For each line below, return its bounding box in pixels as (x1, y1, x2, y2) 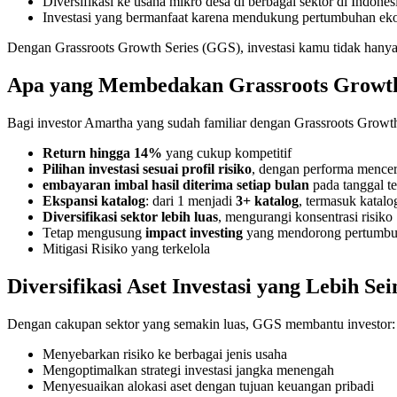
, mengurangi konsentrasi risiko (218, 208, 393, 224)
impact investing (145, 224, 243, 240)
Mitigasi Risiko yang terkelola (43, 240, 210, 256)
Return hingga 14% (43, 144, 162, 160)
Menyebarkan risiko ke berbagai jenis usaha (43, 346, 287, 362)
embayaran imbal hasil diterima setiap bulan (43, 176, 309, 192)
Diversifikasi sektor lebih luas (43, 208, 218, 224)
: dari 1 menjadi (145, 192, 236, 208)
